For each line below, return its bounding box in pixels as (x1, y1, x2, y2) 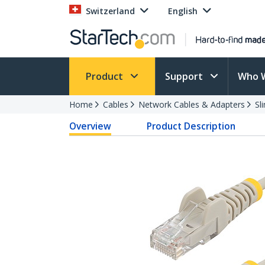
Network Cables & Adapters (138, 99, 245, 110)
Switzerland (86, 5, 135, 17)
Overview (69, 119, 111, 132)
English (168, 5, 198, 17)
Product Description (147, 119, 236, 132)
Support (165, 70, 205, 83)
